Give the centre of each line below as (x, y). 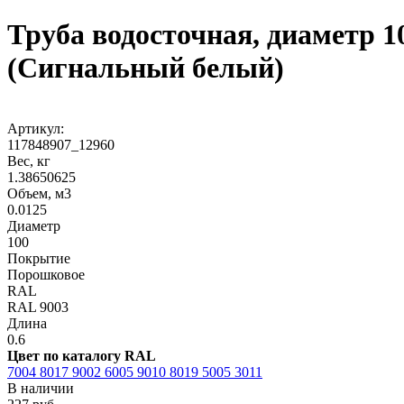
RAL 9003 (38, 307)
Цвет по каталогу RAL (82, 355)
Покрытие (39, 258)
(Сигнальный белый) (146, 68)
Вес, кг (29, 161)
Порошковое (46, 274)
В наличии (41, 388)
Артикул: (36, 128)
